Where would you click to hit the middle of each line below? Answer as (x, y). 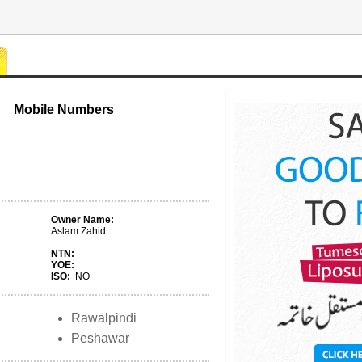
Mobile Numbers (64, 109)
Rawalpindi (104, 318)
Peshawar (100, 338)
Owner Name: (82, 220)
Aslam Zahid (78, 231)
